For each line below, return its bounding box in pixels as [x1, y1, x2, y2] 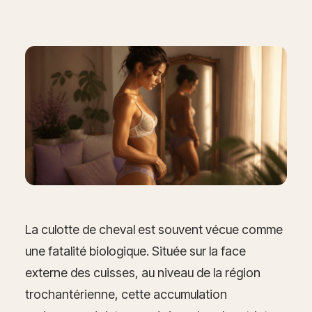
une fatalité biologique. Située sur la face [25, 244, 246, 259]
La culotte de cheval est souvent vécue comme [25, 222, 283, 237]
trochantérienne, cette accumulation [25, 287, 227, 302]
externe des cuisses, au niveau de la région [25, 265, 260, 281]
